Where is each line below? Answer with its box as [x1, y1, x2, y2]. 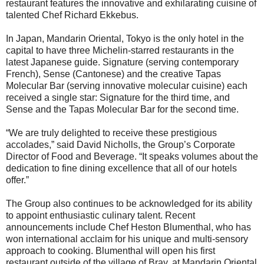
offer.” [6, 175, 29, 186]
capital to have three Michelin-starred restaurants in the [6, 45, 234, 56]
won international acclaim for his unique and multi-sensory [6, 234, 248, 245]
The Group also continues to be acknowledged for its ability [6, 199, 252, 209]
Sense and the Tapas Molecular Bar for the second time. [6, 104, 239, 115]
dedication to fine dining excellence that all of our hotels [6, 163, 237, 174]
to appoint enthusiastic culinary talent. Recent [6, 210, 195, 221]
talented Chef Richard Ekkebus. [6, 10, 138, 21]
